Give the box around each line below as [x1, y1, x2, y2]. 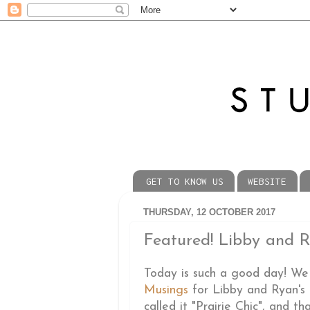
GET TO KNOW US [145, 175, 224, 187]
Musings [144, 284, 188, 297]
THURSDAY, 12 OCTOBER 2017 [143, 206, 275, 217]
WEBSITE [247, 175, 286, 187]
